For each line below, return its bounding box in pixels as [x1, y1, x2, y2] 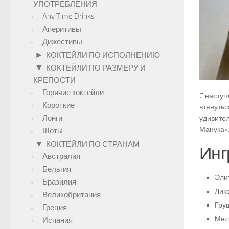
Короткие [42, 101, 75, 110]
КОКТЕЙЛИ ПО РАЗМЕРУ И [46, 63, 146, 73]
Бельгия [42, 165, 71, 174]
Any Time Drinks [42, 12, 95, 21]
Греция [42, 203, 67, 212]
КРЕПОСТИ [33, 76, 76, 85]
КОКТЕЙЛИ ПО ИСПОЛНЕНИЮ [46, 51, 160, 60]
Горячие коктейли [42, 88, 104, 97]
